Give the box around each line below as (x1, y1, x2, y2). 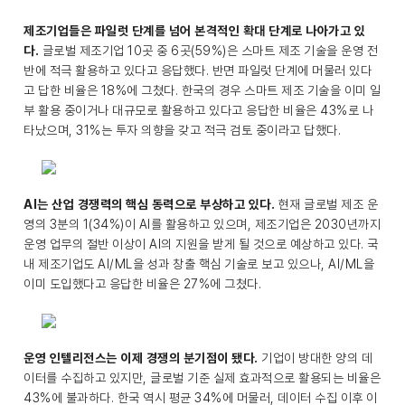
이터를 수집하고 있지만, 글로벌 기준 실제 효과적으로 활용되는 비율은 (24, 371, 381, 385)
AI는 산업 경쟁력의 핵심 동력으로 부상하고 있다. (24, 197, 278, 212)
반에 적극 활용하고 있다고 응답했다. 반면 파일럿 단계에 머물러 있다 (24, 63, 372, 78)
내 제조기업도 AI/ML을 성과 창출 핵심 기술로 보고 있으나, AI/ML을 (24, 257, 374, 271)
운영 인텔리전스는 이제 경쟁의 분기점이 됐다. (24, 351, 261, 365)
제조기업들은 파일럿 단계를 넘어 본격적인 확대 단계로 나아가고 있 (24, 24, 365, 38)
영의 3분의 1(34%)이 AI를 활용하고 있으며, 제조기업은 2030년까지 (24, 217, 381, 231)
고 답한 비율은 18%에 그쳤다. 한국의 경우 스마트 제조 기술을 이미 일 (24, 83, 381, 98)
